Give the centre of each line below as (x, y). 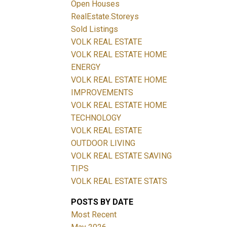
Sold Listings (95, 29)
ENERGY (86, 67)
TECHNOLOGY (96, 118)
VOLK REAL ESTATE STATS (119, 181)
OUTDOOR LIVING (103, 143)
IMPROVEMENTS (102, 92)
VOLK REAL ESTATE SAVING (122, 156)
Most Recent (94, 214)
